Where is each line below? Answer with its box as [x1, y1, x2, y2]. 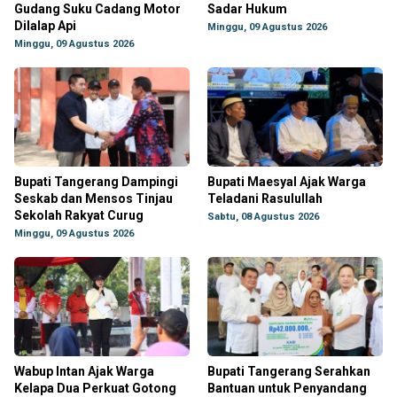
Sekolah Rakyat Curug [14, 208, 144, 222]
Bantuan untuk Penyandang [207, 381, 367, 395]
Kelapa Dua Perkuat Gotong [14, 381, 176, 395]
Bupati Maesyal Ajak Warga [207, 175, 366, 189]
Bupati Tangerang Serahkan [207, 364, 370, 378]
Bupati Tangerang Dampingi [14, 175, 178, 189]
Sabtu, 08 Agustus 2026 [207, 211, 319, 222]
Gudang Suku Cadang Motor [14, 2, 181, 16]
